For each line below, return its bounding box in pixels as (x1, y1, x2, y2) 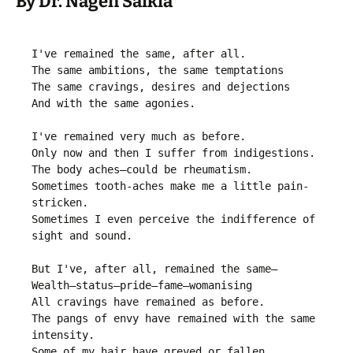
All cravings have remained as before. (32, 295, 265, 309)
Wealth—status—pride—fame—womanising (32, 279, 252, 292)
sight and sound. (32, 229, 132, 243)
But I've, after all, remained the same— (32, 262, 277, 276)
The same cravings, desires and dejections (32, 80, 290, 94)
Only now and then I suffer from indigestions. (32, 147, 315, 160)
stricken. (32, 196, 88, 210)
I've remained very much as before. (32, 130, 246, 143)
